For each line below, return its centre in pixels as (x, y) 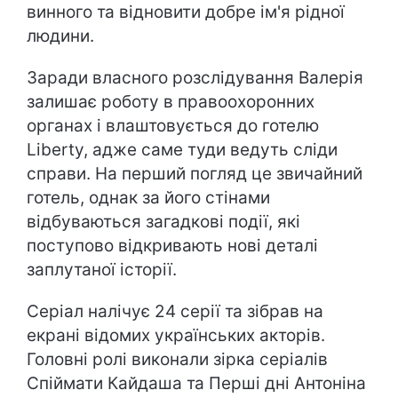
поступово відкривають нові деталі (172, 246)
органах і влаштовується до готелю (173, 126)
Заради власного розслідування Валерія (195, 78)
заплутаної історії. (102, 270)
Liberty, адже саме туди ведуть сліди (182, 150)
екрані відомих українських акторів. (176, 335)
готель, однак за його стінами (148, 198)
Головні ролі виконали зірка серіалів (177, 359)
